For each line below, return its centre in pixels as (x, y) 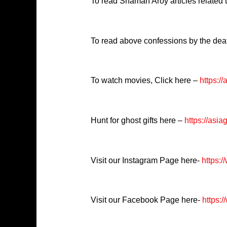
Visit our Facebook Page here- (145, 200)
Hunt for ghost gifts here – (137, 120)
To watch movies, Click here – (145, 81)
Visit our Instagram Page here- (146, 160)
